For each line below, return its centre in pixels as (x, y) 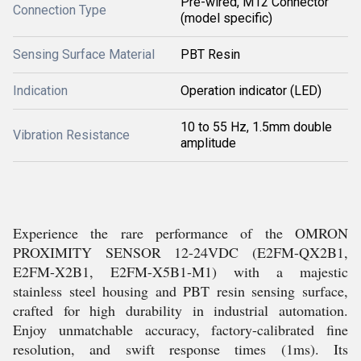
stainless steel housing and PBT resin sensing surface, (180, 291)
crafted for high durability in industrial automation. (180, 310)
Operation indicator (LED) (251, 91)
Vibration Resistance (71, 135)
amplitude (208, 143)
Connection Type (60, 10)
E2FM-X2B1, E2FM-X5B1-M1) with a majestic (180, 272)
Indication (40, 91)
